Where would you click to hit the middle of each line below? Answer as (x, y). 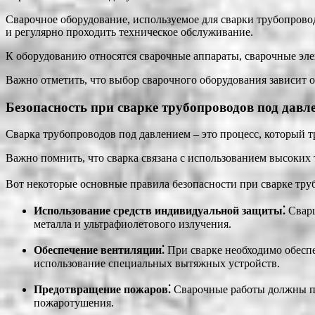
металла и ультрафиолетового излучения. (133, 224)
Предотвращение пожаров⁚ (102, 290)
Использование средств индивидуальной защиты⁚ (160, 211)
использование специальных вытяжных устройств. (157, 264)
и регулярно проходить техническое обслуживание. (129, 32)
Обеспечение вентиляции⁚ (99, 250)
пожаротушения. (74, 303)
